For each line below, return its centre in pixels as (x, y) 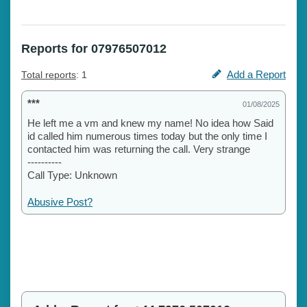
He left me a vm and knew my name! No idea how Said (150, 123)
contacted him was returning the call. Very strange (139, 149)
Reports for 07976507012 (94, 48)
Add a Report (256, 74)
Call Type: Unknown (72, 175)
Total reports (49, 75)
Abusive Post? (60, 201)
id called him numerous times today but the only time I (147, 136)
